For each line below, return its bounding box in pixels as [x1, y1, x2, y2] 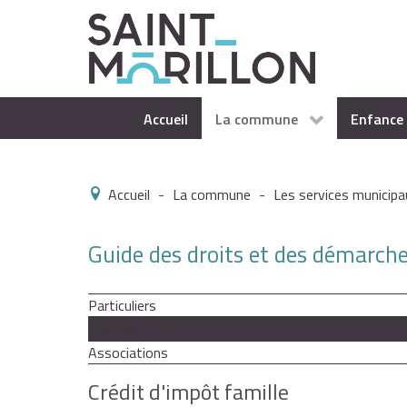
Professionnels [88, 318, 181, 341]
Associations [88, 342, 168, 364]
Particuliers [88, 294, 156, 317]
